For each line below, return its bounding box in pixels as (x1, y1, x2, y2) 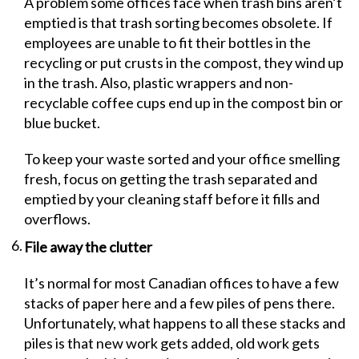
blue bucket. (24, 114, 100, 131)
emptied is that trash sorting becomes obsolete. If (24, 14, 333, 31)
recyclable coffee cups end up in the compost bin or (24, 94, 343, 111)
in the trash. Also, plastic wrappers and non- (24, 74, 293, 91)
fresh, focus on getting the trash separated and (24, 170, 317, 188)
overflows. (24, 210, 91, 228)
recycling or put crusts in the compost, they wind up (24, 54, 344, 71)
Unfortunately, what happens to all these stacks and (24, 314, 345, 332)
